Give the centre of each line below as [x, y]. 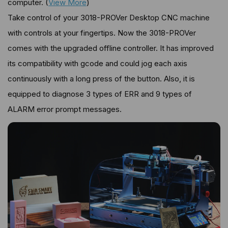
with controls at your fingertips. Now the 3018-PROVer [102, 33]
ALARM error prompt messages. [65, 109]
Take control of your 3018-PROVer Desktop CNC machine [109, 17]
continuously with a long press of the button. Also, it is [101, 78]
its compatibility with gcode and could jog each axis [97, 63]
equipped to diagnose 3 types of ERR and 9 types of [100, 94]
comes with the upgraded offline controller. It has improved [111, 48]
